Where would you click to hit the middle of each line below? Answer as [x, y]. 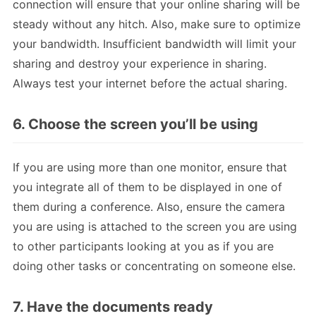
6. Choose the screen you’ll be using [135, 124]
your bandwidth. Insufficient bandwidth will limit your [154, 43]
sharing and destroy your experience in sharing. [140, 63]
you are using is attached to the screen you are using [155, 226]
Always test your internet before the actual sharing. [150, 83]
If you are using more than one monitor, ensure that [150, 167]
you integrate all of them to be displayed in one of [147, 187]
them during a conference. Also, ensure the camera [149, 206]
